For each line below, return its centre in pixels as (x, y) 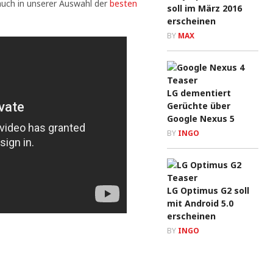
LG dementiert (199, 93)
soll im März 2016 (204, 8)
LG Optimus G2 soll (208, 190)
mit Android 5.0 (200, 203)
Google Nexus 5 (201, 119)
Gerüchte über (199, 106)
